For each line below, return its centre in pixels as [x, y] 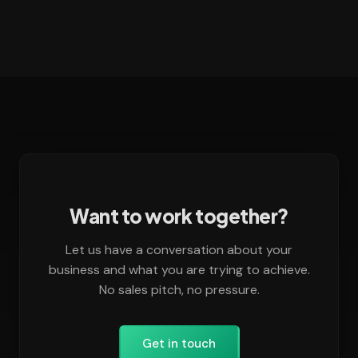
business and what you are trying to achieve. [179, 270]
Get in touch [179, 343]
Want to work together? [179, 216]
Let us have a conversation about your [179, 250]
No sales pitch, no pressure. [179, 290]
